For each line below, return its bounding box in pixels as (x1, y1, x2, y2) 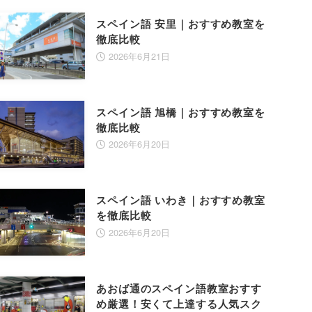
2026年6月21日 (109, 49, 171, 63)
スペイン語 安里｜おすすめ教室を (96, 16, 265, 32)
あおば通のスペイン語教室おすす (96, 280, 262, 296)
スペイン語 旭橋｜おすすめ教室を (96, 104, 265, 120)
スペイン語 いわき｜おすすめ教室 (96, 192, 265, 208)
